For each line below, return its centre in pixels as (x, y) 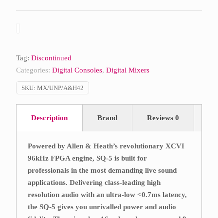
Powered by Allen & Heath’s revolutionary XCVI (106, 146)
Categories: (34, 70)
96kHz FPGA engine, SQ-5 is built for (88, 158)
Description (49, 118)
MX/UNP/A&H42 (60, 88)
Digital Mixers (128, 70)
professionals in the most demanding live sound (102, 170)
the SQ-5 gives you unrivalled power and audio (102, 207)
